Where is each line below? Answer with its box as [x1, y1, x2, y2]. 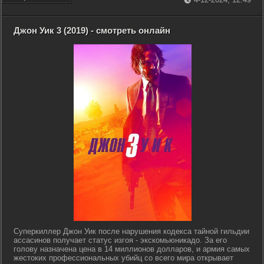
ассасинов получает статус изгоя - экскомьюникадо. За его [14, 236, 227, 245]
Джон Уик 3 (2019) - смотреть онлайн [14, 25, 170, 35]
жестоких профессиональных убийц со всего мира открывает [14, 253, 233, 262]
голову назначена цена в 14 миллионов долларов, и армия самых [14, 245, 250, 253]
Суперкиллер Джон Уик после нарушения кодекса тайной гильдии [14, 227, 249, 236]
